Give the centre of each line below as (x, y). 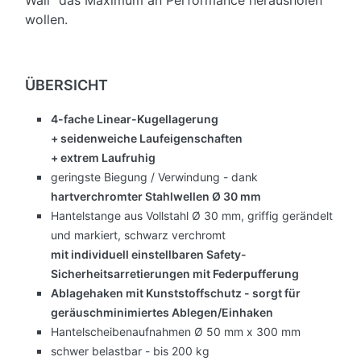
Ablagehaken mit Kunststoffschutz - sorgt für (176, 293)
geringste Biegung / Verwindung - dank (154, 177)
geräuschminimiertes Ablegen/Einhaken (162, 313)
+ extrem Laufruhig (103, 158)
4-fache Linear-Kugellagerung (135, 119)
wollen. (46, 20)
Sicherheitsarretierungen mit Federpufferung (175, 274)
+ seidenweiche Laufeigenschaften (147, 139)
